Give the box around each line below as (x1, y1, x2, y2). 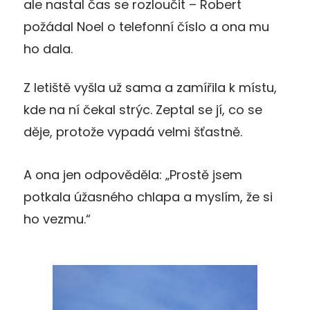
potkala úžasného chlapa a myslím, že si (24, 188, 273, 206)
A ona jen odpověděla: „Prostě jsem (24, 165, 242, 183)
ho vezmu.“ (24, 210, 91, 228)
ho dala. (24, 39, 73, 57)
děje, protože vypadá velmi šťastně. (24, 122, 242, 140)
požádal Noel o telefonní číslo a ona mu (24, 17, 269, 35)
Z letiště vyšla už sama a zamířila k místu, (24, 78, 277, 96)
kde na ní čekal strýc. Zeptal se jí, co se (24, 100, 262, 118)
